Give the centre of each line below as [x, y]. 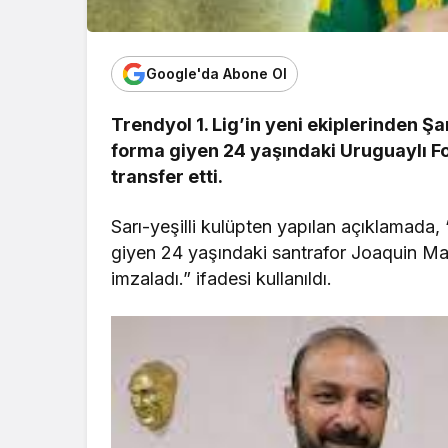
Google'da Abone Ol [216, 74]
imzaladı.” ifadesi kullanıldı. [222, 278]
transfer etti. [167, 176]
